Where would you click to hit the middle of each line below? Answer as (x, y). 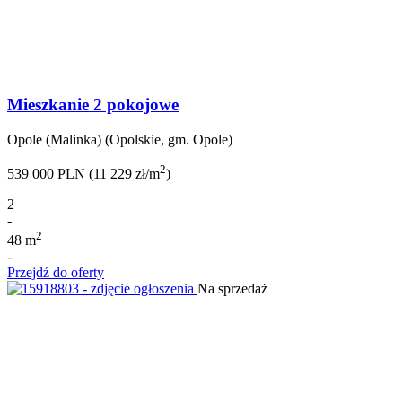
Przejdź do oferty (56, 273)
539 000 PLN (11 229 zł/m (83, 174)
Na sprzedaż (232, 289)
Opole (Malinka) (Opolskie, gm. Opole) (120, 139)
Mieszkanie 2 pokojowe (93, 105)
